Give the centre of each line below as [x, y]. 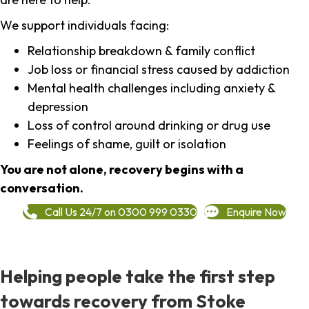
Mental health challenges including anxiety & [151, 88]
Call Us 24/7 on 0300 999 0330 [121, 211]
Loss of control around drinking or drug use [149, 126]
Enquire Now [256, 211]
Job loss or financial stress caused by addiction [159, 70]
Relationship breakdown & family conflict [141, 51]
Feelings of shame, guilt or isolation [127, 144]
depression [58, 107]
